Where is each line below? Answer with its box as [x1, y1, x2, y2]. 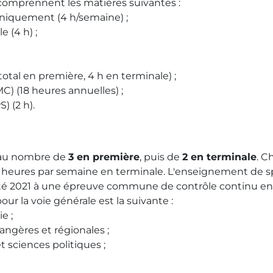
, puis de [140, 151, 182, 163]
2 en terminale [182, 151, 257, 163]
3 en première [68, 151, 140, 163]
